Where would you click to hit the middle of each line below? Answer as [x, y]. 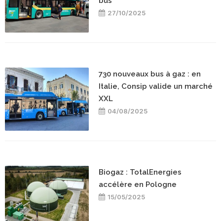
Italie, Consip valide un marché [156, 87]
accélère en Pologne [138, 185]
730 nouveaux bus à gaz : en [150, 74]
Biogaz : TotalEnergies [140, 172]
